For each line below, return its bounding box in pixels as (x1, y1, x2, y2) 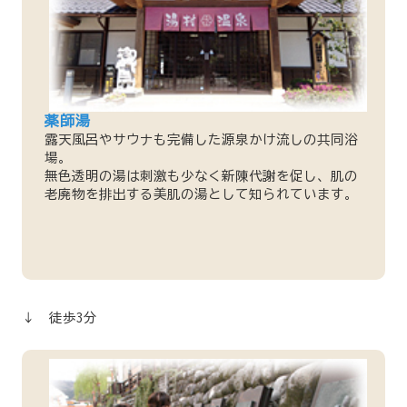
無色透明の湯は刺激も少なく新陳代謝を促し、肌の (44, 169, 358, 184)
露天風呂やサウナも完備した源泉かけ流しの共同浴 (44, 133, 358, 147)
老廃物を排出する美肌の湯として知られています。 (44, 187, 358, 202)
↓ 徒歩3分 (21, 311, 97, 325)
